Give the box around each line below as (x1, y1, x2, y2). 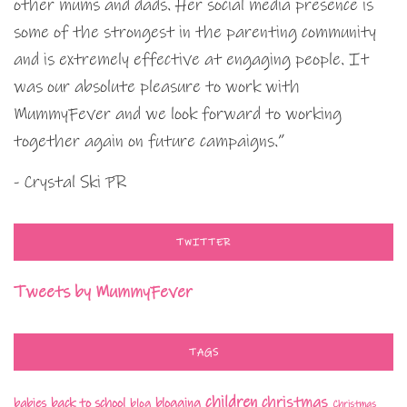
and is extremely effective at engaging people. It (14, 48, 369, 70)
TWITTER (176, 235, 231, 249)
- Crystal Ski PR (14, 171, 126, 193)
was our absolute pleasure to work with (14, 75, 300, 97)
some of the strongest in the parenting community (14, 21, 376, 43)
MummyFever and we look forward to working (14, 103, 342, 124)
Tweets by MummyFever (14, 281, 193, 303)
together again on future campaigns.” (14, 130, 284, 152)
